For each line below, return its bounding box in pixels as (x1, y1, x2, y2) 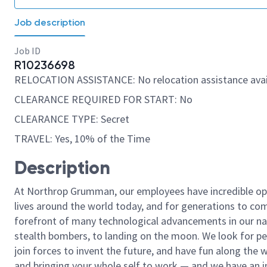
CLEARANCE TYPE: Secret (14, 112, 129, 126)
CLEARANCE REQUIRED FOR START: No (14, 92, 193, 106)
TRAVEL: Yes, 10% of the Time (14, 132, 150, 145)
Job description (14, 17, 85, 28)
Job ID (14, 45, 41, 57)
